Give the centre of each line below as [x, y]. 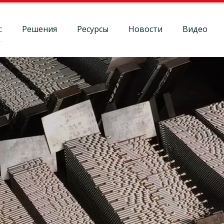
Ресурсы [93, 29]
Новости [146, 29]
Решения [40, 29]
